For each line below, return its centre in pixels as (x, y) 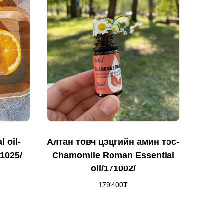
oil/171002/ (113, 169)
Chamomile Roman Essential (113, 155)
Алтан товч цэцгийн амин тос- (113, 142)
